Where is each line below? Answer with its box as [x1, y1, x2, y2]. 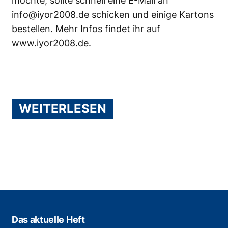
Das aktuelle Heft [12, 214, 85, 225]
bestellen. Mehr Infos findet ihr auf [12, 23, 160, 35]
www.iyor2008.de [12, 38, 89, 49]
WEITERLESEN [19, 101, 106, 117]
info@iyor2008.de [12, 9, 89, 20]
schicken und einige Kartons [89, 9, 214, 20]
